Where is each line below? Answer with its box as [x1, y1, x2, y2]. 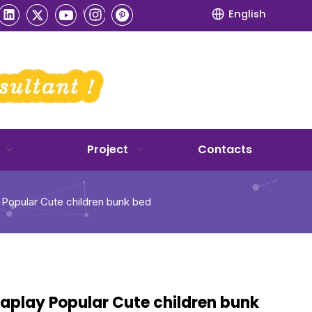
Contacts [197, 141, 252, 157]
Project [86, 141, 128, 157]
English [228, 7, 266, 21]
